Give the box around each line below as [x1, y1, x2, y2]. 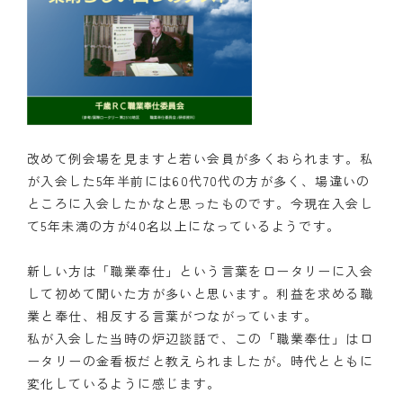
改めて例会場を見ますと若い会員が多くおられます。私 [27, 148, 373, 167]
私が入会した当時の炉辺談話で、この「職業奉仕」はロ [27, 328, 373, 347]
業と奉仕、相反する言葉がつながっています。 [27, 306, 318, 325]
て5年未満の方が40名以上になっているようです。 [27, 216, 341, 235]
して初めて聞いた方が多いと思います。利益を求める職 [27, 283, 373, 302]
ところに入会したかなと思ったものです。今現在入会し [27, 193, 373, 212]
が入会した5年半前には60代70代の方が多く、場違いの [27, 171, 371, 190]
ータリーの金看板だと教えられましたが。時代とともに [27, 351, 373, 370]
